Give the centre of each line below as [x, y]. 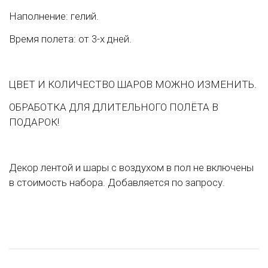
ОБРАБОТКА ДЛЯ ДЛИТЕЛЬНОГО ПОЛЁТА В [114, 107]
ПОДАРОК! [34, 122]
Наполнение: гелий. [54, 16]
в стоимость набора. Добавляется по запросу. [117, 182]
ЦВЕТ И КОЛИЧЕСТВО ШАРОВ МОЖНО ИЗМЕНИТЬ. [133, 84]
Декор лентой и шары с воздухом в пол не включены [131, 167]
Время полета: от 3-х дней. [70, 39]
